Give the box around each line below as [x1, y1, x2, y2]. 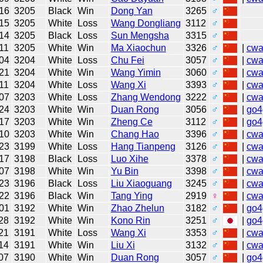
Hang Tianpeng [110, 141, 176, 151]
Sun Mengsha [110, 30, 169, 41]
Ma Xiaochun [110, 42, 166, 53]
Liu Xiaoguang [110, 178, 172, 188]
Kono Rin [110, 215, 150, 225]
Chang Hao [110, 129, 159, 139]
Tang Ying [110, 190, 153, 201]
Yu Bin [110, 166, 139, 176]
